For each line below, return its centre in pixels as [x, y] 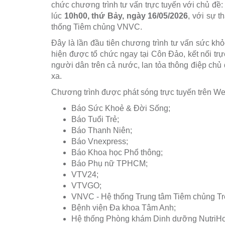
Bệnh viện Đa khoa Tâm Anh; [124, 208]
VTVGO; [86, 186]
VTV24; [85, 175]
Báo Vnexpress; [100, 142]
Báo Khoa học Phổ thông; [117, 153]
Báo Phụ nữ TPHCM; [109, 164]
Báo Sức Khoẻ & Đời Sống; [121, 108]
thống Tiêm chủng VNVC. [97, 27]
